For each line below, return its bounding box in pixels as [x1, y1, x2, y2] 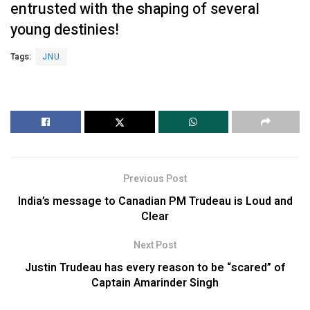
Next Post [134, 237, 176, 253]
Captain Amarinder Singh [91, 274, 219, 291]
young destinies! [10, 18, 119, 41]
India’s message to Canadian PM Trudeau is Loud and [17, 192, 293, 210]
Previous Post [123, 171, 187, 186]
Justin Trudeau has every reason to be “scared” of [24, 259, 286, 276]
